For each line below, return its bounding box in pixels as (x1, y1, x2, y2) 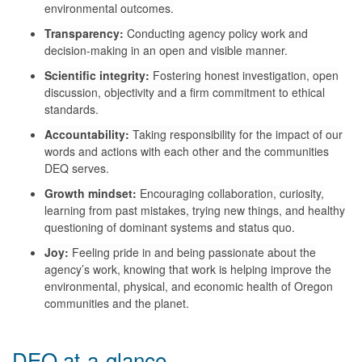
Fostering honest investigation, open (153, 66, 339, 83)
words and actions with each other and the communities (44, 142, 329, 159)
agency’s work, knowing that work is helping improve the (44, 260, 331, 277)
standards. (44, 100, 99, 117)
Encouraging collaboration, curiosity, (137, 184, 324, 201)
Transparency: (44, 24, 124, 41)
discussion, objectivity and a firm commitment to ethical (44, 83, 325, 100)
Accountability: (44, 125, 129, 142)
